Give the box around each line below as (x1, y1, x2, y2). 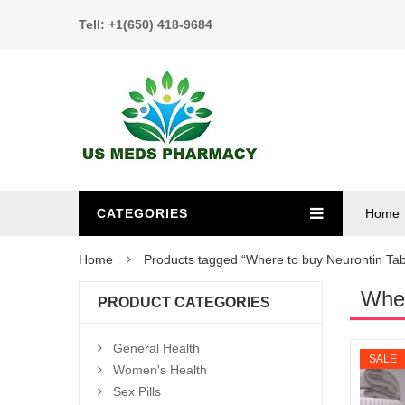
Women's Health (113, 363, 207, 377)
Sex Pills (113, 384, 161, 399)
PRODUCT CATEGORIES (98, 295, 270, 310)
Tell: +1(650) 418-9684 (79, 17, 212, 32)
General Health (113, 341, 200, 355)
